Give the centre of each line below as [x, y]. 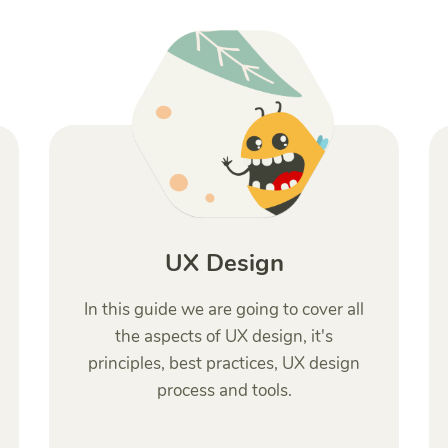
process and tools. [224, 390]
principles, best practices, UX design [224, 363]
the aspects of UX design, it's [224, 336]
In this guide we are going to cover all [224, 309]
